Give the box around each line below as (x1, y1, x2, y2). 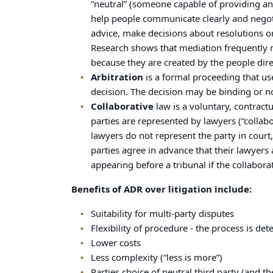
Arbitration (90, 71, 143, 84)
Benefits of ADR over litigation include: (71, 183, 252, 196)
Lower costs (90, 236, 141, 250)
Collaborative (90, 100, 154, 113)
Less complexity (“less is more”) (90, 251, 222, 264)
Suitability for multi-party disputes (90, 207, 234, 221)
